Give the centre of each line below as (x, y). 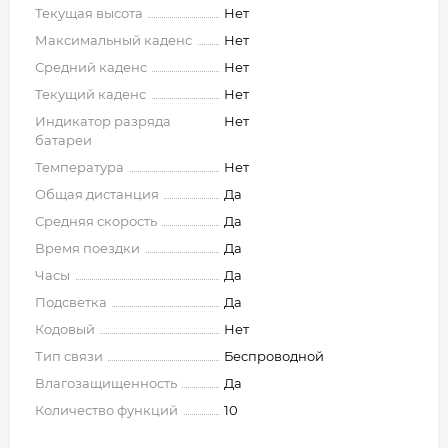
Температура (79, 167)
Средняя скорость (96, 221)
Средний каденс (91, 67)
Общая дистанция (97, 194)
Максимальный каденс (113, 40)
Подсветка (71, 302)
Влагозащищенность (106, 383)
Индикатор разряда (103, 121)
